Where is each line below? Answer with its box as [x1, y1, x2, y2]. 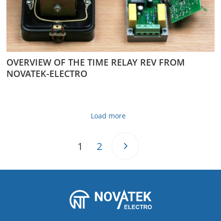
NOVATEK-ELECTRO [6, 68, 87, 79]
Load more [90, 111, 126, 120]
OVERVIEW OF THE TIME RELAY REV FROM [6, 56, 185, 68]
